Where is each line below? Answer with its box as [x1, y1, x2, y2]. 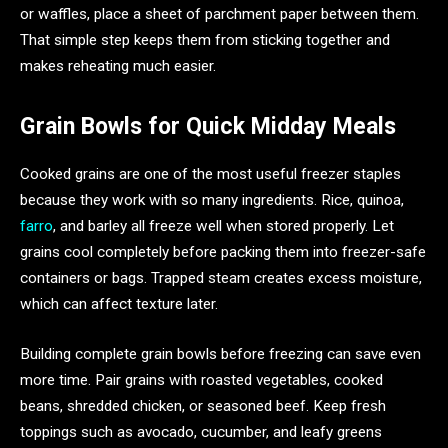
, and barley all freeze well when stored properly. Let [53, 217, 394, 236]
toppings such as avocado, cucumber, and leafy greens [20, 422, 382, 441]
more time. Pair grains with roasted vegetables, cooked [20, 370, 383, 389]
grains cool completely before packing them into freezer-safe [20, 243, 426, 262]
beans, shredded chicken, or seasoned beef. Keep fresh [20, 396, 386, 415]
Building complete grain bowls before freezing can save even [20, 344, 421, 363]
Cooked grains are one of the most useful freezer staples [20, 165, 401, 184]
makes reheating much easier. [20, 56, 216, 75]
